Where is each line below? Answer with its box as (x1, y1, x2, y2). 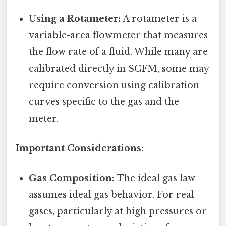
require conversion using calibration (29, 79, 200, 91)
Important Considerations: (16, 143, 144, 154)
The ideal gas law (115, 173, 196, 184)
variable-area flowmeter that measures (29, 29, 208, 41)
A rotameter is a (121, 13, 197, 24)
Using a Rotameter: (29, 13, 121, 24)
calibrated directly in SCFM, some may (29, 63, 209, 74)
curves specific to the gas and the (29, 96, 180, 107)
